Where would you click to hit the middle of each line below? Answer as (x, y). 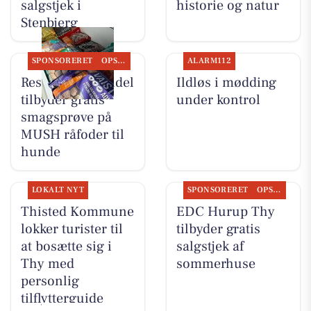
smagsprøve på (66, 117)
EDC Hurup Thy (225, 212)
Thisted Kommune (77, 212)
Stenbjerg (49, 23)
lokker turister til (72, 229)
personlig (50, 281)
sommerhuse (216, 264)
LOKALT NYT (58, 190)
